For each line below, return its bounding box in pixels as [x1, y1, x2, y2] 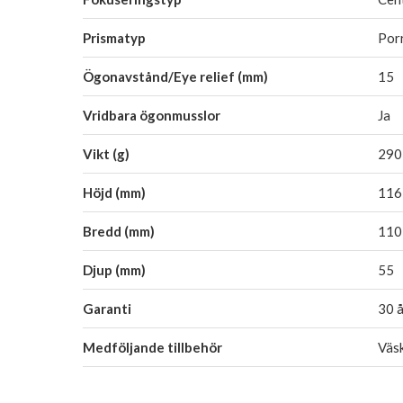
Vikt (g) [83, 145, 130, 162]
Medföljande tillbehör [83, 338, 222, 355]
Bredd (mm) [83, 222, 155, 239]
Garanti [83, 300, 131, 317]
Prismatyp [83, 29, 146, 46]
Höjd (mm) [83, 184, 146, 201]
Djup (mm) [83, 261, 146, 278]
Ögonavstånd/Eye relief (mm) [83, 67, 268, 85]
